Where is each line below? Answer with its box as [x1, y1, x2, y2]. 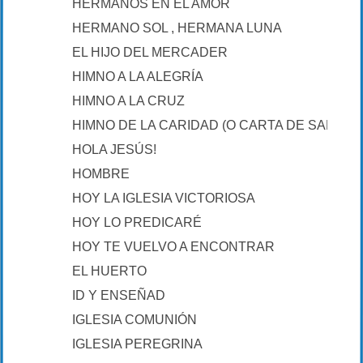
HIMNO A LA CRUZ [72, 94, 185, 108]
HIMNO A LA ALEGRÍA [72, 70, 203, 83]
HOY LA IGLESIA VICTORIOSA [72, 191, 255, 205]
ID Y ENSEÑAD [72, 288, 165, 302]
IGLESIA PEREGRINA [72, 337, 203, 351]
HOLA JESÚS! [72, 143, 156, 156]
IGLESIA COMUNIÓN [72, 313, 197, 327]
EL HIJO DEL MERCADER [72, 45, 228, 59]
